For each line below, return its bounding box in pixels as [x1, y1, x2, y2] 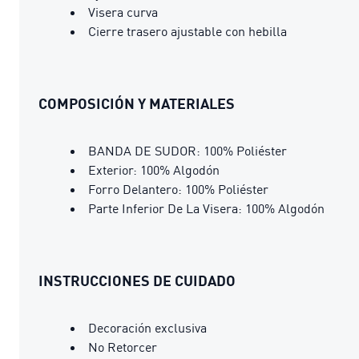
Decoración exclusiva [88, 319, 207, 336]
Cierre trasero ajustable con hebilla [88, 22, 287, 39]
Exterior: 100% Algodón [88, 161, 220, 178]
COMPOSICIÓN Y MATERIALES [38, 94, 235, 112]
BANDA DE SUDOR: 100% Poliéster [88, 142, 287, 159]
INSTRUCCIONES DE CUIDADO [38, 271, 236, 289]
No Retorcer [88, 338, 157, 355]
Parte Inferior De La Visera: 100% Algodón [88, 200, 325, 216]
